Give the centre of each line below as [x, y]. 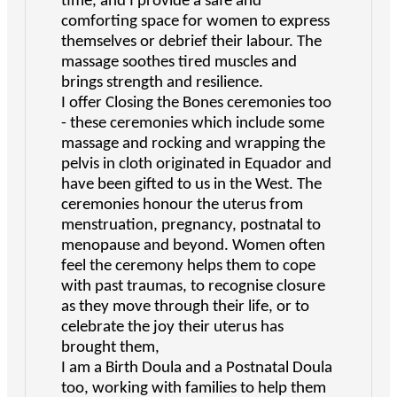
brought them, [110, 348]
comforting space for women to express [195, 22]
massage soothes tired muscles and [179, 63]
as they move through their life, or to [185, 307]
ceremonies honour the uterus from [182, 206]
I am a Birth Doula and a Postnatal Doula [197, 369]
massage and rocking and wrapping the [193, 144]
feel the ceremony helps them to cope [188, 267]
